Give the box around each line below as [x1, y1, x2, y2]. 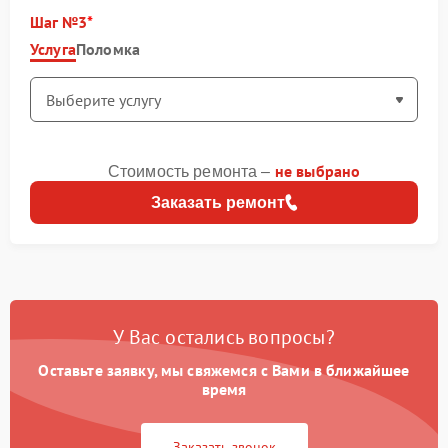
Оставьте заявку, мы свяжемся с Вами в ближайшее [38, 360, 410, 380]
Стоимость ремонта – [107, 163, 275, 180]
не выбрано [274, 161, 361, 181]
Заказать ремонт [150, 194, 285, 211]
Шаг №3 [30, 12, 87, 32]
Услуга [30, 39, 76, 59]
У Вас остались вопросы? [113, 324, 335, 350]
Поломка [75, 39, 140, 59]
